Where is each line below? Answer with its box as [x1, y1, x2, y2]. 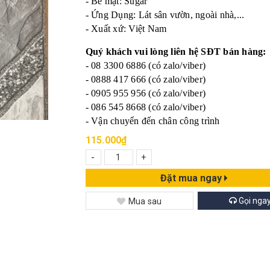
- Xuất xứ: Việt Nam [85, 24, 167, 34]
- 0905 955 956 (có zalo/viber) [85, 88, 206, 98]
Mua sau [128, 196, 162, 206]
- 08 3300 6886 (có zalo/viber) [85, 60, 206, 71]
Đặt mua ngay [160, 172, 224, 184]
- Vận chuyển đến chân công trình [85, 116, 220, 126]
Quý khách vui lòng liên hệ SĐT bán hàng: [85, 46, 266, 57]
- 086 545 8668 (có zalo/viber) [85, 102, 206, 112]
